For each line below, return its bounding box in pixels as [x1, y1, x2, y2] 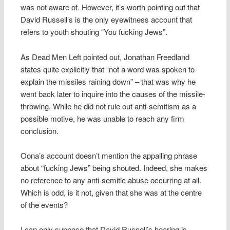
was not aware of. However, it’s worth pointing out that [21, 2, 200, 13]
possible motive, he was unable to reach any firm [21, 112, 185, 124]
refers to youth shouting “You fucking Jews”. [21, 26, 168, 37]
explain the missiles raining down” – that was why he [21, 75, 196, 87]
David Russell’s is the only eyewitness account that [21, 14, 193, 25]
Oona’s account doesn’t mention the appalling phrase [21, 149, 198, 161]
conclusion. [21, 125, 59, 136]
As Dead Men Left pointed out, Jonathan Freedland [21, 51, 190, 62]
